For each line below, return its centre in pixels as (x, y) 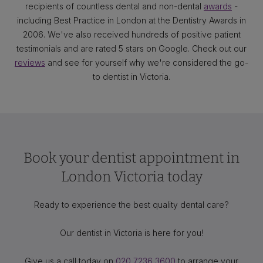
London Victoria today (131, 177)
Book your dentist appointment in (131, 158)
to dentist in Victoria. (131, 77)
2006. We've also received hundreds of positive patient (131, 34)
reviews (30, 63)
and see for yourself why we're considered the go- (147, 63)
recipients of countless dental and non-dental (114, 6)
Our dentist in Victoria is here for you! (131, 233)
